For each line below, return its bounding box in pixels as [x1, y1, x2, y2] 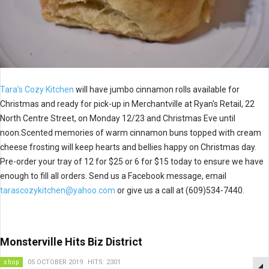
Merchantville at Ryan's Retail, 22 [131, 98, 255, 109]
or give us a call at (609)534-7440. [115, 185, 244, 195]
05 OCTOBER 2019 [28, 258, 83, 266]
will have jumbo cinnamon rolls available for [74, 84, 240, 94]
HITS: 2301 [88, 258, 121, 266]
